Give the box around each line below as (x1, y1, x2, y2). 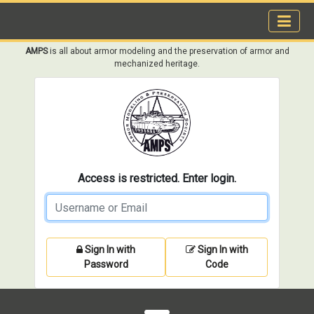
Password (83, 259, 128, 270)
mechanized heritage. (114, 59, 200, 69)
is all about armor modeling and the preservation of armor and (47, 46, 289, 56)
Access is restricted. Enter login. (78, 172, 236, 185)
